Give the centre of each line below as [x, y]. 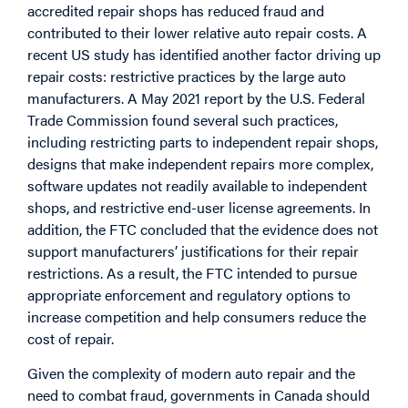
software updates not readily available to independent [197, 185]
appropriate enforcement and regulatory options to [189, 294]
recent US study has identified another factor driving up [204, 54]
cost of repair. [71, 338]
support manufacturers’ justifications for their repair [193, 250]
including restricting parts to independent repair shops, [203, 141]
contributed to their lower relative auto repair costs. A [197, 32]
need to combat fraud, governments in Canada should [199, 395]
